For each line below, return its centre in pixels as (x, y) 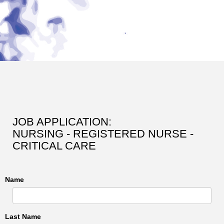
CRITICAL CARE (54, 146)
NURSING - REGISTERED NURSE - (103, 134)
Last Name (23, 216)
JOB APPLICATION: (62, 122)
